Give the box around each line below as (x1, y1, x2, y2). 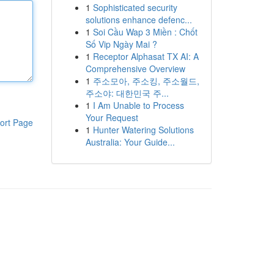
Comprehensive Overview (85, 62, 185, 75)
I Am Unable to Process (92, 99, 184, 111)
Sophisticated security (92, 1, 177, 13)
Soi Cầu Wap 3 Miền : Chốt (92, 26, 198, 38)
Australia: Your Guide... (85, 136, 175, 148)
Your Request (85, 111, 138, 124)
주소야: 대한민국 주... (85, 87, 169, 99)
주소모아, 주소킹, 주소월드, (92, 75, 199, 87)
